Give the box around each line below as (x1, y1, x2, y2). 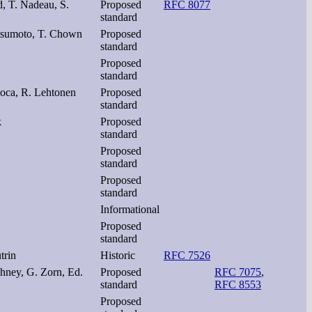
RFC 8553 (214, 278, 261, 290)
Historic (100, 249, 135, 261)
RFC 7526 (164, 249, 210, 261)
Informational (100, 203, 159, 215)
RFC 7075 (214, 265, 261, 278)
